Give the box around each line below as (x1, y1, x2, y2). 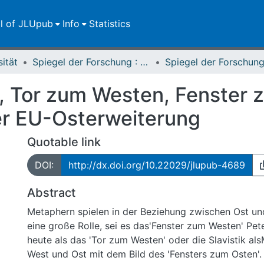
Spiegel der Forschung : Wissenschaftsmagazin (140, 56, 148, 68)
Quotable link (27, 135, 101, 149)
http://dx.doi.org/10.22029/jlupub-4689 (68, 159, 245, 171)
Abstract (27, 186, 75, 200)
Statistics (89, 18, 131, 29)
